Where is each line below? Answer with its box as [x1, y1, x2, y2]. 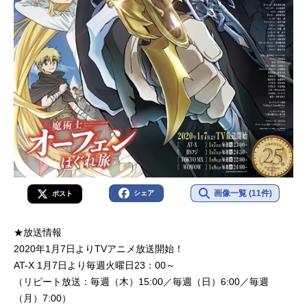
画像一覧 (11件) [213, 188, 272, 199]
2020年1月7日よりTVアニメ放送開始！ [14, 243, 184, 255]
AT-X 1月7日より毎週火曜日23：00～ [14, 260, 175, 271]
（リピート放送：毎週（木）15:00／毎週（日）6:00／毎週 [14, 276, 269, 288]
